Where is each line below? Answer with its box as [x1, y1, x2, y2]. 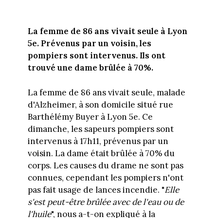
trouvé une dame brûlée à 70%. [27, 62, 153, 73]
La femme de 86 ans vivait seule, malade [27, 87, 185, 98]
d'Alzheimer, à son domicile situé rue [27, 99, 173, 110]
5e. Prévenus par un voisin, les [27, 38, 151, 49]
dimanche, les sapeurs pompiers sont [27, 123, 174, 134]
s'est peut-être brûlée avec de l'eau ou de [27, 196, 184, 207]
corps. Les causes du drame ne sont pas [27, 160, 183, 171]
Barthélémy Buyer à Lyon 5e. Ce [27, 111, 153, 122]
